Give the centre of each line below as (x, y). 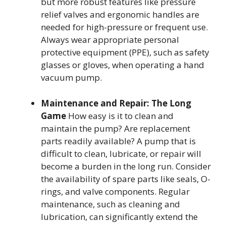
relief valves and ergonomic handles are (120, 15)
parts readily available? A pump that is (118, 141)
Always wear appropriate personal (110, 40)
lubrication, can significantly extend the (119, 216)
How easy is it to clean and (120, 116)
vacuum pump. (71, 78)
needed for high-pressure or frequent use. (124, 27)
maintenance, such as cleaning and (110, 204)
